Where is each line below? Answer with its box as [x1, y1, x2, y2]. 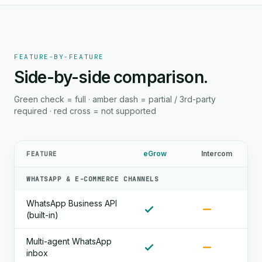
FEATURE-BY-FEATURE [14, 53, 104, 61]
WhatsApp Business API [26, 198, 117, 208]
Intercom [201, 149, 232, 158]
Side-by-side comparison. [14, 67, 208, 87]
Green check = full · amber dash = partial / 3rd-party [14, 94, 216, 104]
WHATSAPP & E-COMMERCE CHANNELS [26, 175, 159, 183]
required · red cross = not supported [14, 106, 156, 116]
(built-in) [26, 210, 58, 220]
